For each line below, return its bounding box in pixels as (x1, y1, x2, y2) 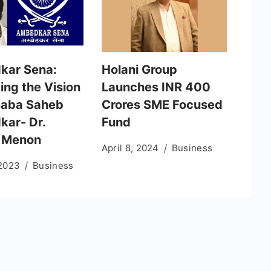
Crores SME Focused (101, 97, 223, 112)
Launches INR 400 (101, 79, 211, 94)
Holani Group (101, 62, 177, 77)
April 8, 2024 (101, 142, 159, 154)
